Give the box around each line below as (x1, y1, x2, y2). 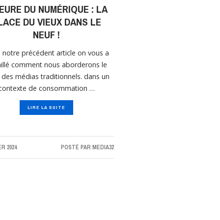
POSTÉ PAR (60, 143, 92, 152)
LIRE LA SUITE (27, 104, 65, 111)
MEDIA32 (92, 143, 114, 152)
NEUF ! (32, 27, 60, 42)
